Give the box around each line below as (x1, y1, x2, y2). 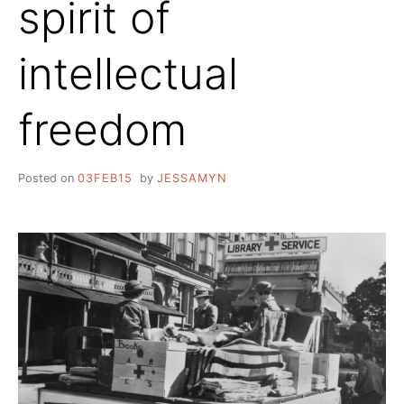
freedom (18, 102, 187, 156)
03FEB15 (78, 170, 133, 185)
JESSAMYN (156, 170, 227, 185)
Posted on (18, 170, 78, 185)
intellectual (18, 46, 238, 100)
